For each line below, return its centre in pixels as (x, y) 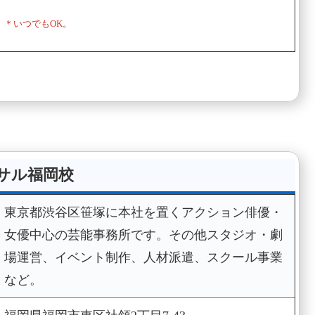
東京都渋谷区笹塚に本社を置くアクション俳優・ (143, 213)
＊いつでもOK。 (38, 24)
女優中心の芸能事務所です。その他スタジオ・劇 (143, 235)
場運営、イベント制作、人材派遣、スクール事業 (143, 258)
